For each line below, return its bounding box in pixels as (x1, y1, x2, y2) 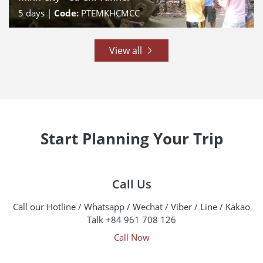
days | (23, 7, 54, 19)
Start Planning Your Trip (40, 128, 223, 149)
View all (109, 44, 144, 57)
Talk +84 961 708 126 (87, 214, 176, 225)
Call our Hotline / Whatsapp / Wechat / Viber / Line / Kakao (13, 201, 250, 213)
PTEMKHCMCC (81, 7, 140, 19)
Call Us (112, 176, 151, 192)
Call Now (113, 231, 150, 243)
